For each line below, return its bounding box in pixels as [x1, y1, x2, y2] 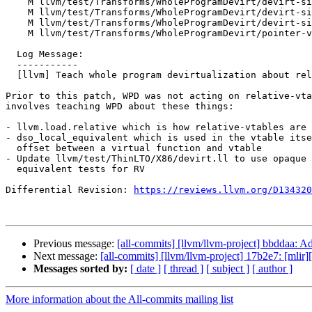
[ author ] [252, 263, 292, 275]
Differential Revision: [6, 185, 134, 196]
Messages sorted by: [33, 263, 127, 275]
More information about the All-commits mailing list [6, 293, 233, 306]
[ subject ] [206, 263, 249, 275]
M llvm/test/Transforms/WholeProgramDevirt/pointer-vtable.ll [6, 28, 28, 39]
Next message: [33, 250, 100, 263]
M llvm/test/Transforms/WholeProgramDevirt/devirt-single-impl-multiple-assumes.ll [6, 7, 28, 18]
